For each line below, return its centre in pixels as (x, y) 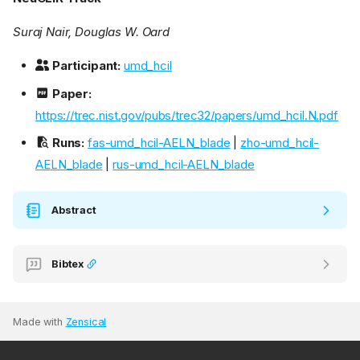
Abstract (74, 211)
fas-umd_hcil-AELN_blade (159, 143)
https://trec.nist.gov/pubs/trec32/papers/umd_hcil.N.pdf (187, 115)
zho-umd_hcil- (280, 143)
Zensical (86, 322)
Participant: (86, 66)
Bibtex (69, 264)
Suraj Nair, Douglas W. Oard (91, 32)
